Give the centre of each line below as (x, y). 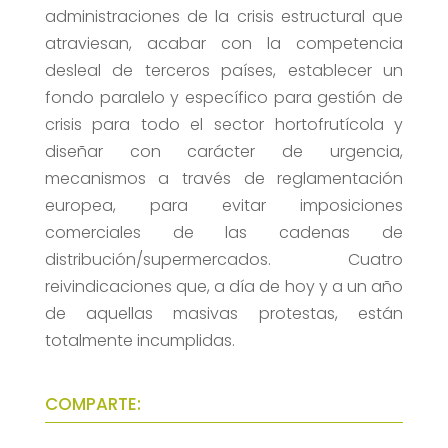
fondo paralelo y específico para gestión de (224, 98)
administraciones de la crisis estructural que (224, 17)
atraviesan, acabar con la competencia (224, 44)
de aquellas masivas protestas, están (224, 314)
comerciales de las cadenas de (224, 233)
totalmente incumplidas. (139, 341)
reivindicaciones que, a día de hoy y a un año (224, 287)
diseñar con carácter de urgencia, (224, 152)
